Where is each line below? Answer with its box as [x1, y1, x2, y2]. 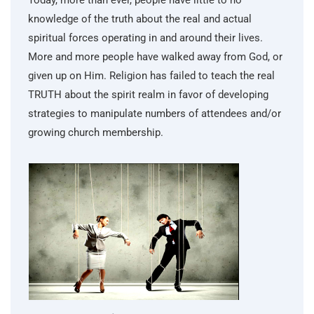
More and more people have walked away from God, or [28, 50, 282, 63]
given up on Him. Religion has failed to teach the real [28, 69, 275, 82]
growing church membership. [28, 126, 163, 139]
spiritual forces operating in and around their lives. [28, 32, 263, 44]
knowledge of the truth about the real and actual [28, 13, 252, 25]
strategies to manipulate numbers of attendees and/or [28, 107, 281, 120]
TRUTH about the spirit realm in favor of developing [28, 88, 268, 101]
